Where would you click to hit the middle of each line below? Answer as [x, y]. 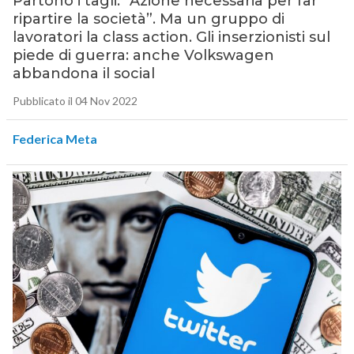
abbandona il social [83, 74]
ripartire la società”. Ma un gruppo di [148, 19]
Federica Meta [55, 139]
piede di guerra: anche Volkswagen [143, 56]
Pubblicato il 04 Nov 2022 [75, 101]
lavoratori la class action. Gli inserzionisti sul [171, 38]
